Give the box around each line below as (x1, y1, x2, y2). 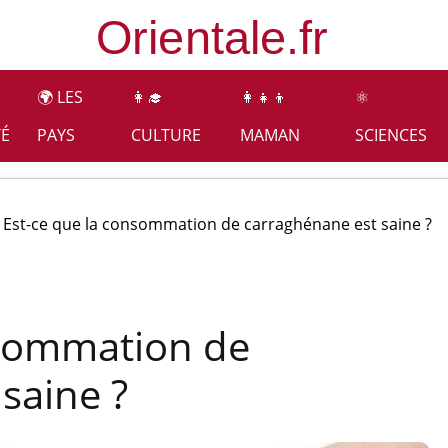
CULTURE (130, 124, 201, 146)
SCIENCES (354, 124, 427, 146)
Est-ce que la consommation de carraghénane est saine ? (3, 213, 432, 235)
